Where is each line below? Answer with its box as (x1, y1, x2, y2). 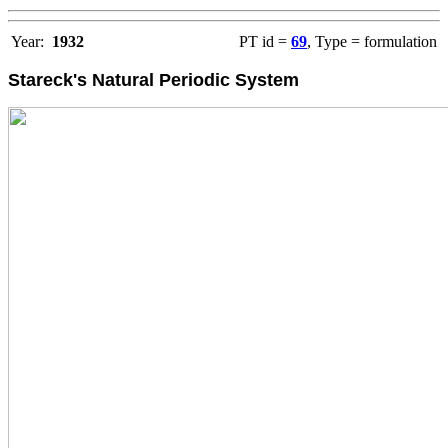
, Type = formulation (307, 33, 437, 51)
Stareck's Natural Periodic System (8, 70, 299, 91)
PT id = (239, 33, 291, 51)
